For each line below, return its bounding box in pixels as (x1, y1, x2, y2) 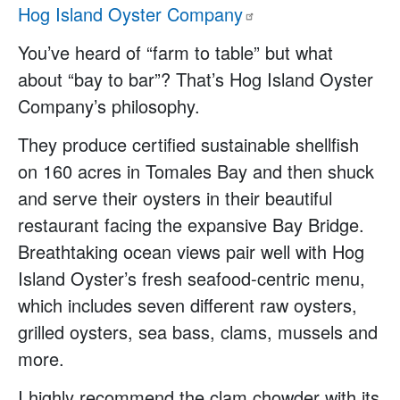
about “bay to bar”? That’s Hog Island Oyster (18, 66, 373, 92)
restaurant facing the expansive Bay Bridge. (18, 211, 364, 237)
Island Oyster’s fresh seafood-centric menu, (18, 264, 365, 291)
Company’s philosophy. (18, 93, 200, 119)
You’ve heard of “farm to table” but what (18, 39, 333, 65)
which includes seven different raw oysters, (18, 291, 357, 318)
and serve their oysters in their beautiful (18, 184, 332, 211)
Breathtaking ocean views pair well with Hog (18, 237, 364, 264)
